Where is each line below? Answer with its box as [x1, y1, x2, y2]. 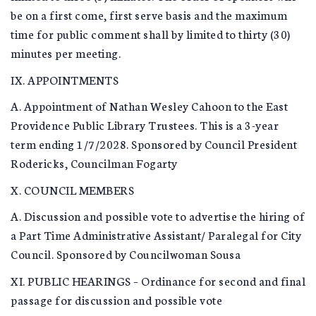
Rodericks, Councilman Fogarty [11, 154, 178, 171]
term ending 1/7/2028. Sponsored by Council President [11, 135, 297, 152]
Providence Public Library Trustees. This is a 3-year [11, 116, 279, 133]
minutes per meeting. [11, 44, 121, 61]
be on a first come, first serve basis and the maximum [11, 6, 288, 23]
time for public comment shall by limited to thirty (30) [11, 25, 291, 42]
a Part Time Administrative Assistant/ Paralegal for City [11, 226, 301, 243]
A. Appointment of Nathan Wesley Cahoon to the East [11, 97, 288, 114]
